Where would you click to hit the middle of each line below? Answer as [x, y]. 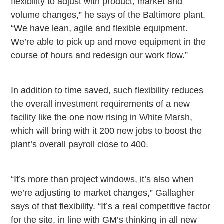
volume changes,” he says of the [77, 15]
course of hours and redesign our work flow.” [100, 56]
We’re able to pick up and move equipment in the [109, 42]
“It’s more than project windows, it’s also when [103, 180]
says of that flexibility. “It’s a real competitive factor [111, 207]
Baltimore [162, 15]
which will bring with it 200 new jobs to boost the [107, 131]
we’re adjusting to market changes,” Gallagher [103, 193]
